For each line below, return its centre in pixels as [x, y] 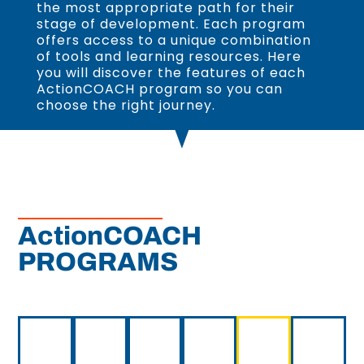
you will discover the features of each [171, 73]
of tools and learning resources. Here [169, 57]
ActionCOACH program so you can [159, 89]
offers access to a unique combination [173, 41]
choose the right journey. [126, 106]
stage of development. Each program [171, 24]
